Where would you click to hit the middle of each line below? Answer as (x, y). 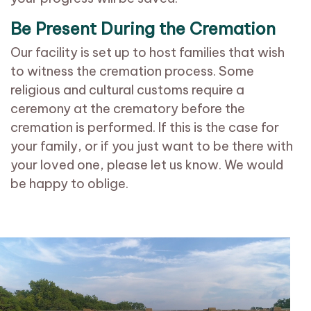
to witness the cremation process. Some (132, 72)
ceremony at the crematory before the (128, 109)
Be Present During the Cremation (143, 29)
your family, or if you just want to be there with (152, 146)
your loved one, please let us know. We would (147, 165)
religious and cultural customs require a (127, 90)
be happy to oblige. (69, 184)
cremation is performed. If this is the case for (145, 128)
